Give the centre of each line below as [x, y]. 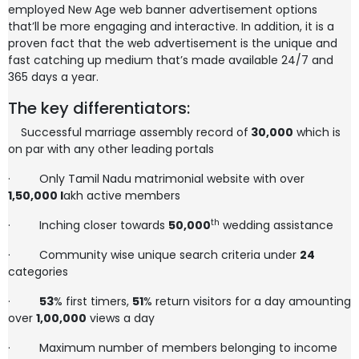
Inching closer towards [104, 225]
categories [38, 272]
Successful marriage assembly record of [128, 132]
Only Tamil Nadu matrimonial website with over [172, 179]
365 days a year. [56, 77]
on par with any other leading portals [111, 149]
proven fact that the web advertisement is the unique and [173, 43]
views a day [121, 318]
